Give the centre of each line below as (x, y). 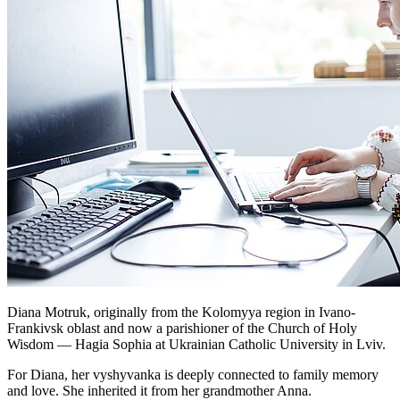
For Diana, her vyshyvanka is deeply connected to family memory (193, 374)
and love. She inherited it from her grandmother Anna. (159, 390)
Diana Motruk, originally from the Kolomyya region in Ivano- (181, 312)
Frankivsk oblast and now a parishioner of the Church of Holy (182, 328)
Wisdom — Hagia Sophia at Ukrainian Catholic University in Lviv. (196, 344)
